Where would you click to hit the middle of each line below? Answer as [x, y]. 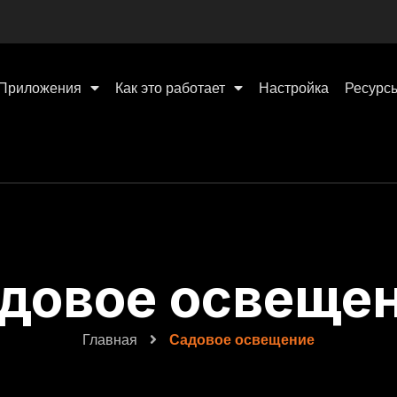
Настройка [293, 89]
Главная [110, 340]
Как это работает [170, 89]
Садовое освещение [242, 340]
